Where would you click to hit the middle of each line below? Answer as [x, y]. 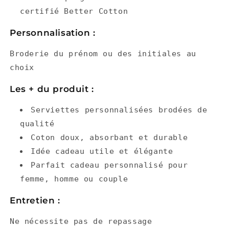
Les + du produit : [52, 89]
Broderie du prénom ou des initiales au [103, 54]
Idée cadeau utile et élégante [102, 152]
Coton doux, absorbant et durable [109, 138]
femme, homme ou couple [74, 179]
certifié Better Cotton [74, 12]
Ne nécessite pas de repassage [81, 222]
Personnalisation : [53, 33]
